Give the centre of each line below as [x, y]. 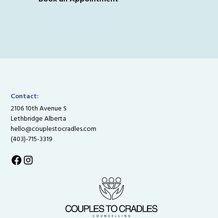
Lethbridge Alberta [39, 119]
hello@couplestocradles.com [54, 129]
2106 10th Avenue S [39, 109]
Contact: [25, 96]
